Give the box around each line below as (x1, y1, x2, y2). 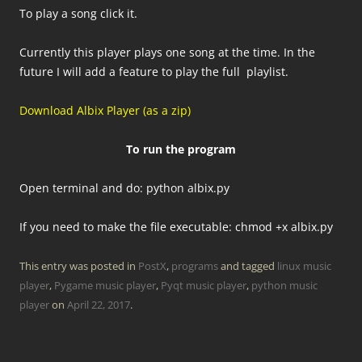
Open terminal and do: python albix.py (19, 180, 229, 196)
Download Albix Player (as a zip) (19, 103, 191, 118)
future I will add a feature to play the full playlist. (19, 64, 288, 79)
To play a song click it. (19, 6, 137, 21)
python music (251, 278, 318, 293)
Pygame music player (54, 278, 156, 293)
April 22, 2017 (67, 297, 130, 312)
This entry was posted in (19, 259, 138, 273)
